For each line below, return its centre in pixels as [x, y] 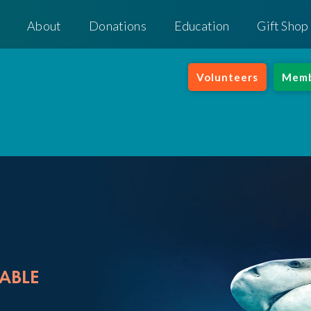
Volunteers [227, 77]
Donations [118, 26]
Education [202, 26]
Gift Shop [283, 26]
